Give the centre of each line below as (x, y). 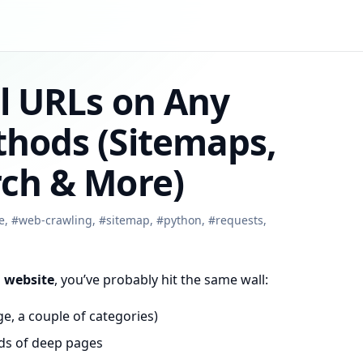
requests (239, 220)
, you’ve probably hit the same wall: (161, 280)
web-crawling (56, 220)
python (183, 220)
